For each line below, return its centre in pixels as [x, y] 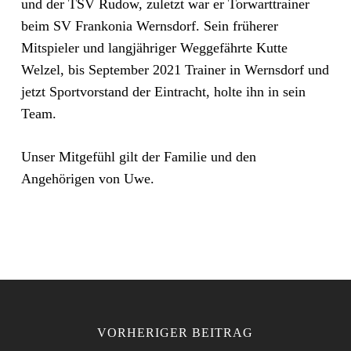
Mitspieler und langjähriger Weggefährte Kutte [154, 48]
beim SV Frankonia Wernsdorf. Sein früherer [149, 26]
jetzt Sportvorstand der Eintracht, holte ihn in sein [163, 92]
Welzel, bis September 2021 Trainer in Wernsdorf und [175, 70]
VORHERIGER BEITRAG [175, 333]
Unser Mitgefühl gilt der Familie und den [138, 157]
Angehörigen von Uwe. [87, 179]
